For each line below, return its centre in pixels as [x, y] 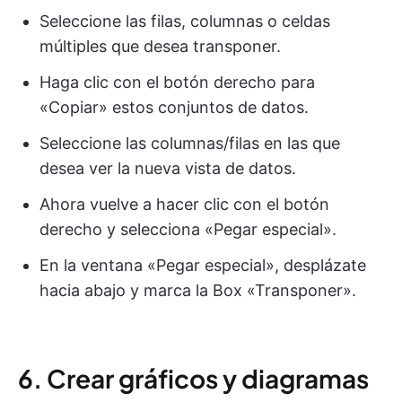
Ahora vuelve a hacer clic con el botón [184, 205]
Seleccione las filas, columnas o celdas [185, 22]
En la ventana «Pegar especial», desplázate [203, 266]
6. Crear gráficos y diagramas [193, 379]
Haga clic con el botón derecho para [177, 83]
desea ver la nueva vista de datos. [168, 169]
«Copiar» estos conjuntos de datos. [174, 108]
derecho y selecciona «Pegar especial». [188, 230]
